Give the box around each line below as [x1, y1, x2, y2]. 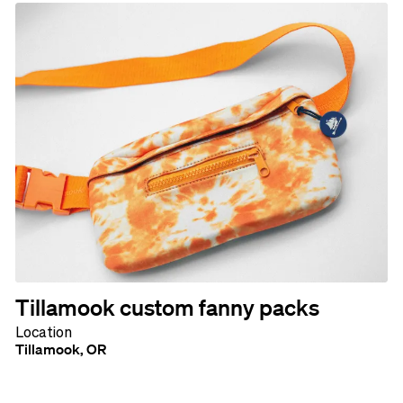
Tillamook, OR [14, 339, 106, 358]
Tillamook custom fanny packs [14, 292, 319, 320]
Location [14, 323, 72, 340]
